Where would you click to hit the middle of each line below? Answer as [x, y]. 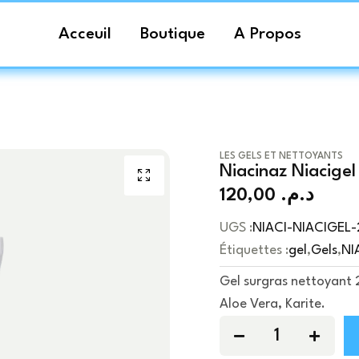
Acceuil [85, 34]
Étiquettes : [254, 250]
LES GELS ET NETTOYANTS [281, 156]
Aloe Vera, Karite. [272, 304]
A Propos [267, 34]
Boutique [172, 34]
